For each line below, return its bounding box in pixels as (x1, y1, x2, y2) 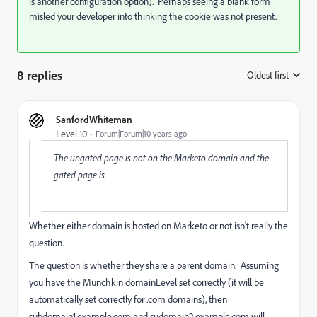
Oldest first (247, 69, 289, 81)
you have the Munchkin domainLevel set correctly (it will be (29, 276, 264, 289)
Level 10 (56, 127, 87, 140)
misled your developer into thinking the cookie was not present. (29, 10, 277, 23)
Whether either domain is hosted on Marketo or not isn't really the (29, 219, 288, 232)
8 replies (17, 67, 62, 83)
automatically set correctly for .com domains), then (29, 293, 227, 306)
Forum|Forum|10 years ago (96, 128, 187, 139)
